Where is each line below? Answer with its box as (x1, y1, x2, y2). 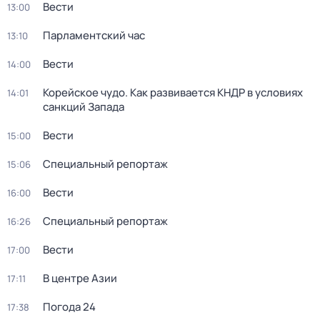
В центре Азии (43, 271, 117, 286)
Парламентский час (43, 28, 145, 43)
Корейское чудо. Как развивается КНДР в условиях (43, 85, 303, 100)
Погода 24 (43, 299, 96, 314)
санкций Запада (43, 99, 124, 114)
